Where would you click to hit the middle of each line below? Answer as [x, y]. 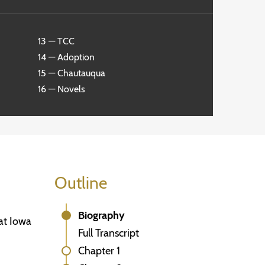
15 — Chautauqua [72, 73]
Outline [81, 183]
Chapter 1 [99, 251]
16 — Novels [62, 89]
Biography [101, 215]
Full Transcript [109, 233]
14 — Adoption [66, 57]
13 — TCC [56, 41]
